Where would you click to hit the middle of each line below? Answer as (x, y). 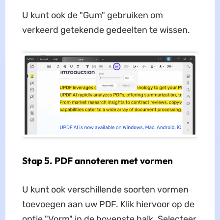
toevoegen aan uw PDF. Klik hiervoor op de (108, 204)
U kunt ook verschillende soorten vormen (105, 189)
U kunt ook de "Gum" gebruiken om (92, 15)
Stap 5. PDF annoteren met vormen (97, 160)
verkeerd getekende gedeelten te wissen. (106, 30)
